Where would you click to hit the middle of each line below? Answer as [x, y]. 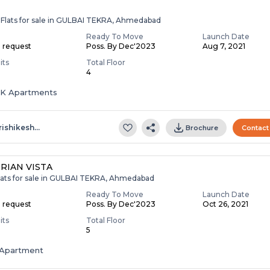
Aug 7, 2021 [224, 46]
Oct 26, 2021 [226, 204]
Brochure [202, 127]
